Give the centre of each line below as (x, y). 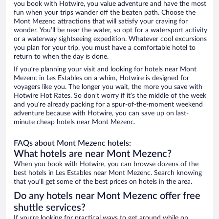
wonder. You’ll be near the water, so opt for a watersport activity (110, 31)
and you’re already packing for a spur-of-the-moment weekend (108, 105)
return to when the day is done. (61, 57)
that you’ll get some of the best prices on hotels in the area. (103, 182)
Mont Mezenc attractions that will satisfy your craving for (101, 22)
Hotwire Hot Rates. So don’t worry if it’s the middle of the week (110, 96)
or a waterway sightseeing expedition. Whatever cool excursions (110, 39)
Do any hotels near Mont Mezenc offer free (107, 196)
